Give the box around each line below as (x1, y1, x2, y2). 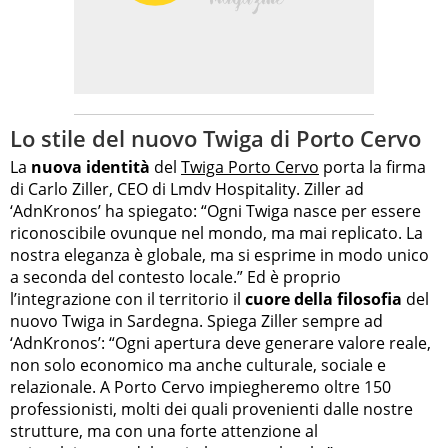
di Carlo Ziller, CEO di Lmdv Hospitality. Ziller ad (10, 178, 364, 201)
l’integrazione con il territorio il (10, 288, 245, 311)
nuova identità (27, 156, 150, 179)
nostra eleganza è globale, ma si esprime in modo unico (10, 244, 429, 267)
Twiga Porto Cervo (181, 156, 319, 179)
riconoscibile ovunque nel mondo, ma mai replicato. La (10, 222, 423, 245)
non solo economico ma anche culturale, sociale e (10, 354, 386, 377)
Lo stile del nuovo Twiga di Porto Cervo (10, 122, 421, 153)
